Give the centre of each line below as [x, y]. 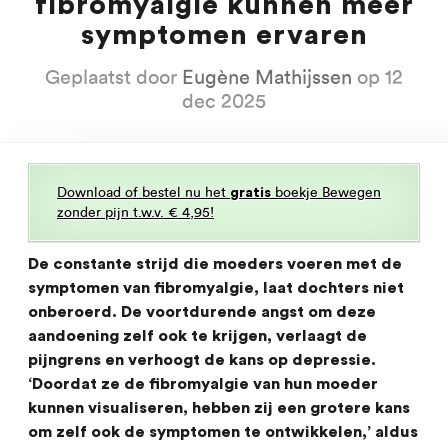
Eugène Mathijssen [267, 77]
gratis [250, 193]
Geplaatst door [113, 77]
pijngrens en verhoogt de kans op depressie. [202, 360]
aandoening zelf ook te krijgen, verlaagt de [197, 336]
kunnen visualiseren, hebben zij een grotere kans [219, 408]
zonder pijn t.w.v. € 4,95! [135, 212]
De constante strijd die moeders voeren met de [215, 264]
